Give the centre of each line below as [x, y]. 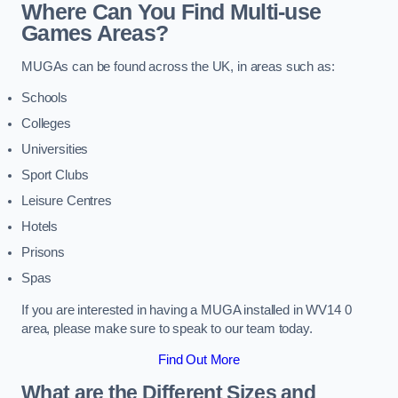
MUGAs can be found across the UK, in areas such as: [178, 66]
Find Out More [199, 360]
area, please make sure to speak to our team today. [167, 328]
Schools [44, 98]
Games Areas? [95, 33]
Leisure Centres [67, 201]
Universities [55, 150]
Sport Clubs [55, 175]
